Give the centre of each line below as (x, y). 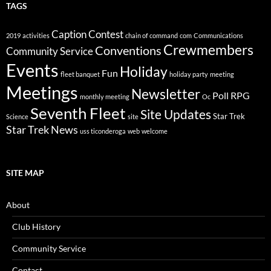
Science (17, 116)
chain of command (152, 35)
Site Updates (176, 114)
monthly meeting (105, 96)
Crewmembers (208, 49)
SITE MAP (25, 172)
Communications (218, 35)
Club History (36, 226)
